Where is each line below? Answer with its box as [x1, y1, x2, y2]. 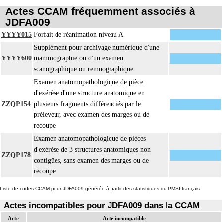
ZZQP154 [1, 100, 31, 108]
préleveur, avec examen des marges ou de [34, 111, 149, 119]
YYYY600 [1, 55, 32, 62]
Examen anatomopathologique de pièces [34, 135, 146, 143]
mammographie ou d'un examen [34, 55, 123, 62]
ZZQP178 [1, 151, 31, 159]
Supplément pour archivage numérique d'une [34, 44, 159, 52]
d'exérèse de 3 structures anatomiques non [34, 146, 151, 154]
